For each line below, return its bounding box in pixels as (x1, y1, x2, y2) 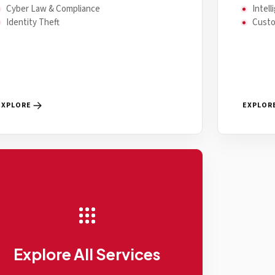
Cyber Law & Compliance (6, 2, 101, 15)
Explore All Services (14, 244, 161, 265)
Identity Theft (6, 15, 60, 29)
